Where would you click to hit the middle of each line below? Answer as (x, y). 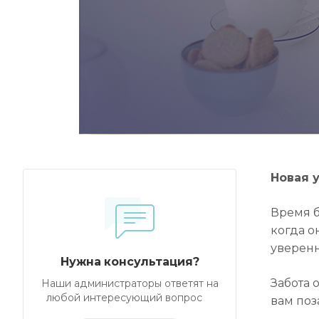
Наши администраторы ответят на (130, 283)
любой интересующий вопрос (130, 298)
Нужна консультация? (130, 262)
